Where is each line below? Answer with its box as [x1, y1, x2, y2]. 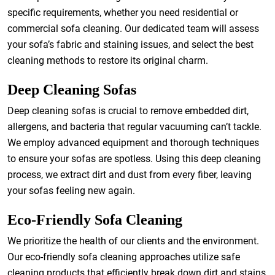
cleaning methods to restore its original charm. [7, 55, 208, 66]
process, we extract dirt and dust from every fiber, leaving [7, 169, 252, 180]
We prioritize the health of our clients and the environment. [7, 235, 259, 247]
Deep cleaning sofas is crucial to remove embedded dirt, [7, 105, 249, 117]
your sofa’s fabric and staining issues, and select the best [7, 39, 254, 50]
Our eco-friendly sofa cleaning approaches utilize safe [7, 251, 240, 263]
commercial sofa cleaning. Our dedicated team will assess [7, 23, 259, 34]
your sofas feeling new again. [7, 185, 135, 196]
